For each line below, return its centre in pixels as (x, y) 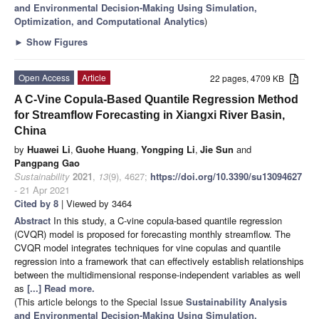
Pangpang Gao (47, 163)
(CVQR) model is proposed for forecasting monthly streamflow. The (152, 234)
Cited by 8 (36, 204)
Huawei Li (49, 150)
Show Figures (56, 42)
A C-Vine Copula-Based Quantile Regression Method (156, 100)
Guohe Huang (106, 150)
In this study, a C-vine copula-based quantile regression (168, 221)
